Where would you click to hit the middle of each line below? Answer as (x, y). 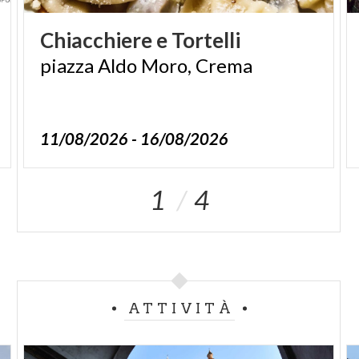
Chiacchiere (96, 40)
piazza (67, 66)
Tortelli (206, 40)
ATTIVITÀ (182, 309)
